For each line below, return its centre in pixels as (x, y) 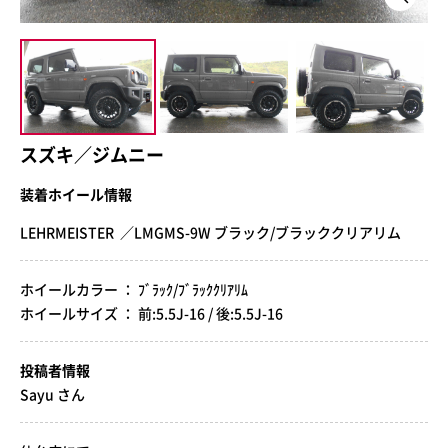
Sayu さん (52, 393)
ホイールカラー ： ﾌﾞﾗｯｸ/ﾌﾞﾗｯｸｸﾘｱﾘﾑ (134, 288)
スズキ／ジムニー (92, 154)
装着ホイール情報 (76, 193)
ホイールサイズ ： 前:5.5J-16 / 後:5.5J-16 (151, 312)
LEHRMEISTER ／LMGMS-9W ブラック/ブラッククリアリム (210, 231)
